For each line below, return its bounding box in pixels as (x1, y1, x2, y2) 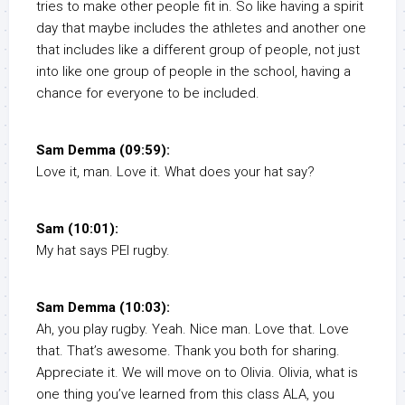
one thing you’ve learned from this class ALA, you (36, 386, 334, 403)
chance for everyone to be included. (36, 85, 259, 102)
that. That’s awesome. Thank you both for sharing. (36, 343, 340, 360)
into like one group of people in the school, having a (36, 63, 351, 80)
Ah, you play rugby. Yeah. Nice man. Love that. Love (36, 321, 349, 338)
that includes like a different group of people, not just (36, 42, 360, 59)
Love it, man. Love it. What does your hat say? (36, 164, 315, 181)
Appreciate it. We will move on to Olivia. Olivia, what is (36, 364, 358, 381)
